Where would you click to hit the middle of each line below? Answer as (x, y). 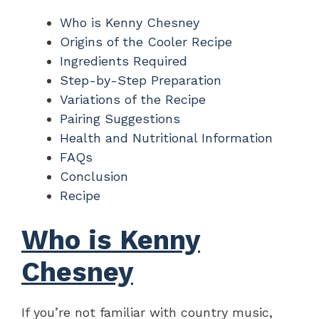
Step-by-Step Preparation (141, 80)
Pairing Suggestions (120, 119)
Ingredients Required (124, 61)
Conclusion (94, 177)
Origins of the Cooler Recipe (146, 42)
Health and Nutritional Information (166, 138)
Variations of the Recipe (133, 100)
